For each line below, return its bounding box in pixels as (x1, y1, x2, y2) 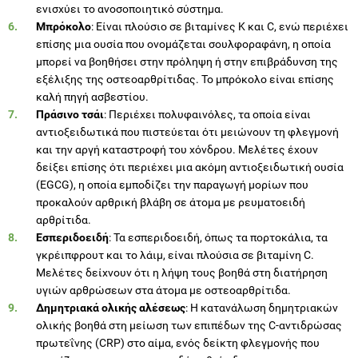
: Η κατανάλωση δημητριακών (185, 300, 338, 314)
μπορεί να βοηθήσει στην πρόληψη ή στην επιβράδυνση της (36, 54, 338, 68)
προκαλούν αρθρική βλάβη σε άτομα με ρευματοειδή (36, 195, 305, 209)
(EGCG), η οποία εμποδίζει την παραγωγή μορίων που (36, 177, 308, 191)
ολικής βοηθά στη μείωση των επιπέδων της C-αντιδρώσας (36, 318, 342, 332)
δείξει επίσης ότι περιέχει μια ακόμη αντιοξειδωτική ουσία (36, 160, 344, 173)
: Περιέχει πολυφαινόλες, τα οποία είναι (104, 107, 311, 121)
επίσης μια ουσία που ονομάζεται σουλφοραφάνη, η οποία (36, 37, 331, 50)
